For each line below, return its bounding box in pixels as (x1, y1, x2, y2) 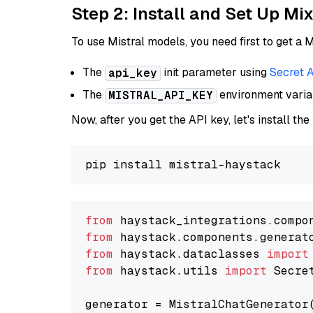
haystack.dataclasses (113, 247, 267, 261)
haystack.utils (113, 263, 225, 278)
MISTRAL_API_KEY (108, 88, 213, 103)
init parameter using (161, 65, 270, 80)
